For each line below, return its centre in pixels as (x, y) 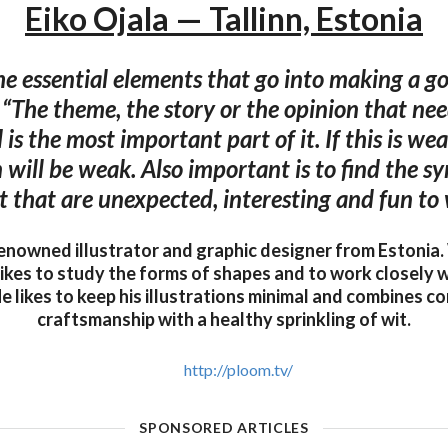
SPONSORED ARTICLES (224, 428)
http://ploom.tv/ (238, 370)
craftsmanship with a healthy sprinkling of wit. (224, 319)
